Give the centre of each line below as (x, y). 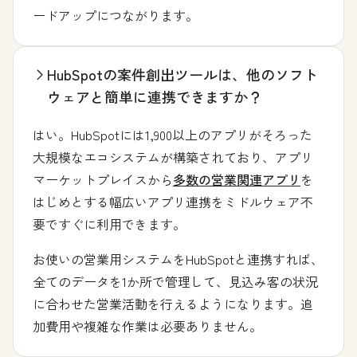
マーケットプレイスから (103, 179)
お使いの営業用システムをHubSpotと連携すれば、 (178, 259)
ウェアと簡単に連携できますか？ (155, 96)
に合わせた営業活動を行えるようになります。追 (173, 303)
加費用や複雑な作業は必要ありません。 (147, 326)
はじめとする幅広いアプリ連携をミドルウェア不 (173, 201)
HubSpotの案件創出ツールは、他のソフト (182, 74)
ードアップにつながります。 (116, 15)
